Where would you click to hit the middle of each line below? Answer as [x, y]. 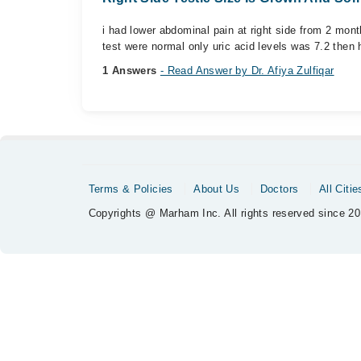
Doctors [279, 189]
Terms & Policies [131, 189]
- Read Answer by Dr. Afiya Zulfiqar [247, 71]
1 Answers [131, 71]
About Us [217, 189]
